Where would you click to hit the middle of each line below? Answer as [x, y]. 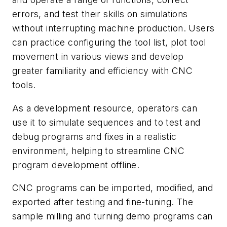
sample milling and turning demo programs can [112, 216]
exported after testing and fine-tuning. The [103, 202]
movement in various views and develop [98, 57]
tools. [24, 85]
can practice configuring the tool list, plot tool [109, 43]
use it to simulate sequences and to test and [106, 122]
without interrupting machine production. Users [113, 28]
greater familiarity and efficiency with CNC [103, 71]
